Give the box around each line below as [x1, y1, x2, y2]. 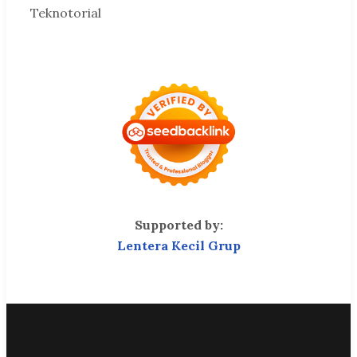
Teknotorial [30, 4, 101, 21]
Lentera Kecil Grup [116, 237, 241, 253]
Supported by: [134, 216, 223, 233]
